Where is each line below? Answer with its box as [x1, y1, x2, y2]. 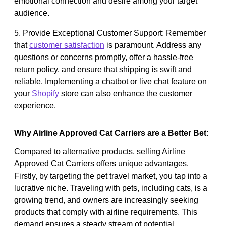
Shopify [32, 89, 59, 98]
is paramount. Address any [104, 40, 201, 49]
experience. [14, 101, 56, 110]
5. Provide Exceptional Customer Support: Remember [14, 28, 206, 37]
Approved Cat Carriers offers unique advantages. [14, 159, 189, 168]
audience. [14, 8, 49, 17]
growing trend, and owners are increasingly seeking [14, 195, 198, 204]
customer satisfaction [29, 40, 104, 49]
